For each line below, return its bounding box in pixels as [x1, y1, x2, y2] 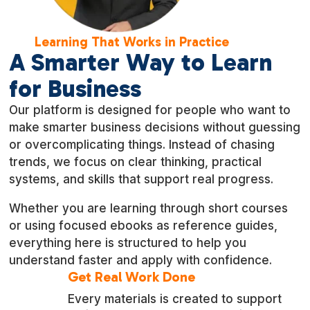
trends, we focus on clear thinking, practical [9, 154, 262, 169]
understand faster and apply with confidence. [9, 253, 273, 267]
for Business [9, 73, 142, 103]
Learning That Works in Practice [35, 33, 230, 50]
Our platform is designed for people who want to [9, 102, 291, 117]
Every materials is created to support [68, 291, 282, 306]
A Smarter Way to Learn [9, 47, 273, 77]
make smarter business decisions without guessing [9, 120, 301, 134]
